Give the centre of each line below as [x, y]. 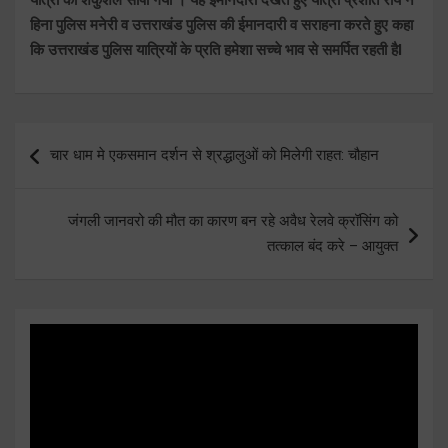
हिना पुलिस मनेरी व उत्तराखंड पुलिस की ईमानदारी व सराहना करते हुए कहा [221, 24]
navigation [72, 169]
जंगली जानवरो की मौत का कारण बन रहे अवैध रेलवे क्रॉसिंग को [233, 220]
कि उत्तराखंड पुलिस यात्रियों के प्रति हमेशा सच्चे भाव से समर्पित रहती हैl [216, 49]
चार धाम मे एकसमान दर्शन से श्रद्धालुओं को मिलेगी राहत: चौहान [214, 154]
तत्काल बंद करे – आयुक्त [332, 245]
